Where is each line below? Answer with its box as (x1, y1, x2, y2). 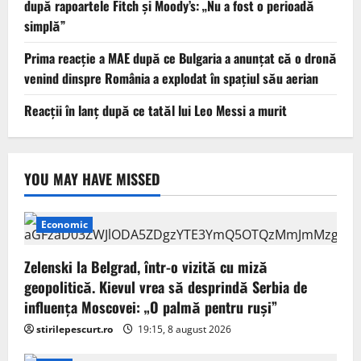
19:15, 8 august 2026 (135, 322, 231, 337)
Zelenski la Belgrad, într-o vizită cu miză (24, 256, 268, 278)
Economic (41, 218, 88, 232)
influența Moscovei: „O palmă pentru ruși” (24, 297, 277, 318)
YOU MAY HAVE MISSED (24, 168, 160, 190)
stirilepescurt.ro (36, 322, 113, 337)
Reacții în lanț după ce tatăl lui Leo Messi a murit (24, 101, 287, 121)
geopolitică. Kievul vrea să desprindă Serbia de (24, 276, 307, 298)
